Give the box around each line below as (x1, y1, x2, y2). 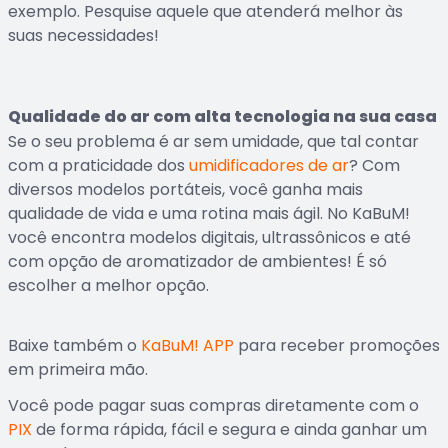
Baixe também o (8, 334, 141, 357)
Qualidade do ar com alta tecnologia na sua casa (8, 105, 437, 128)
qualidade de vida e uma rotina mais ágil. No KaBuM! (8, 202, 410, 225)
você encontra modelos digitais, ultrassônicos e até (8, 226, 411, 249)
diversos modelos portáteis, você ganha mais (8, 178, 363, 201)
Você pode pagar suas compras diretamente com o (8, 394, 419, 417)
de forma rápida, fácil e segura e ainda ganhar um (32, 418, 427, 441)
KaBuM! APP (141, 334, 234, 357)
